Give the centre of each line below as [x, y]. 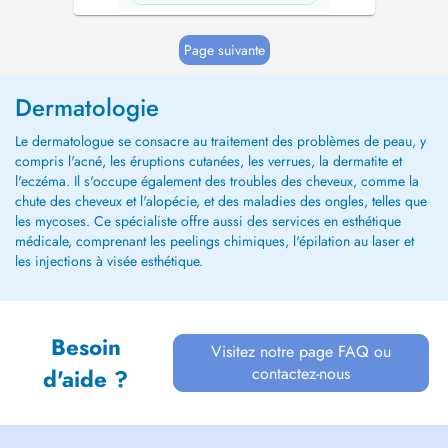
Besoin [85, 347]
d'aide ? [86, 379]
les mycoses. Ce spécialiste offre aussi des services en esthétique [208, 221]
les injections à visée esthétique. [109, 261]
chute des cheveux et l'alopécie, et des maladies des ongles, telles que [221, 201]
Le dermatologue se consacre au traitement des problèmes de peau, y [220, 141]
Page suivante [224, 50]
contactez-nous [301, 373]
